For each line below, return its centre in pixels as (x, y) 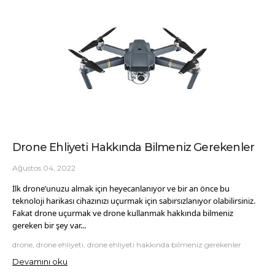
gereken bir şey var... (49, 226)
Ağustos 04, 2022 (44, 168)
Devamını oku (40, 261)
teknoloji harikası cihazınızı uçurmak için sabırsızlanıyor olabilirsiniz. (134, 201)
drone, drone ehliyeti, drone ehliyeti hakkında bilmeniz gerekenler (127, 244)
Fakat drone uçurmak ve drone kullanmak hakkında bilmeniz (123, 213)
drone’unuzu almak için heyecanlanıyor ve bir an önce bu (126, 189)
